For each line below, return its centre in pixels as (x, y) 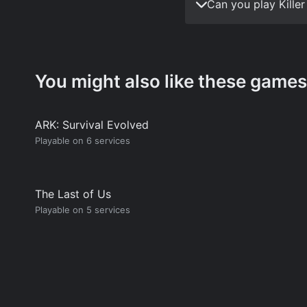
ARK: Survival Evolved (92, 125)
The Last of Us (73, 194)
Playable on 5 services (83, 210)
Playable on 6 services (83, 140)
